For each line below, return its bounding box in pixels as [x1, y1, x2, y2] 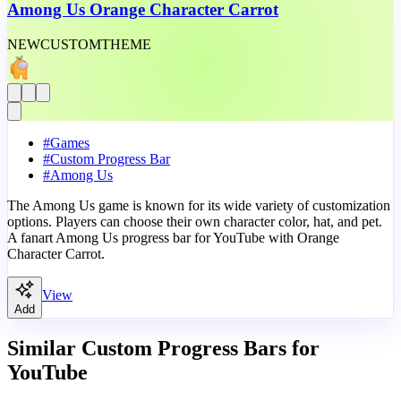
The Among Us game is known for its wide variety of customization [7, 197, 390, 213]
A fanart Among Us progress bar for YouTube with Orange [7, 229, 339, 245]
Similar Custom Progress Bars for [7, 336, 320, 360]
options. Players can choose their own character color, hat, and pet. [7, 213, 382, 229]
